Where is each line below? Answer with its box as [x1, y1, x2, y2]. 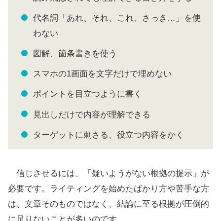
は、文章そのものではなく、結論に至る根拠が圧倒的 [8, 199, 209, 209]
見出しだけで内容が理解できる [33, 110, 150, 119]
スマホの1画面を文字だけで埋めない [33, 69, 172, 79]
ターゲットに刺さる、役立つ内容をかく [33, 130, 184, 140]
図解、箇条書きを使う [33, 48, 117, 58]
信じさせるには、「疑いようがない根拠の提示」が [8, 169, 209, 179]
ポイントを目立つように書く [33, 89, 142, 99]
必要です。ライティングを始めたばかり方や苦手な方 [8, 184, 209, 194]
